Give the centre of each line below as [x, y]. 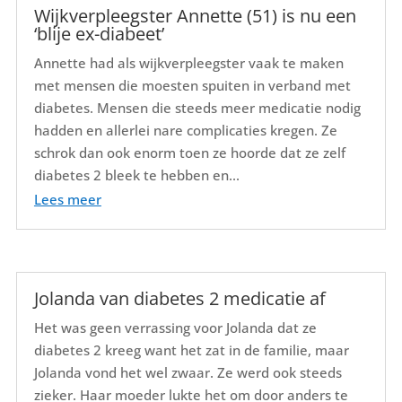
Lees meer [67, 200]
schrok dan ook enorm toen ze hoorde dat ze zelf [189, 153]
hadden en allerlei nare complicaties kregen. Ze [185, 131]
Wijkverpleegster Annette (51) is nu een [195, 16]
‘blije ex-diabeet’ [99, 34]
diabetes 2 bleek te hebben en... [136, 175]
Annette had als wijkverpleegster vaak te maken [188, 63]
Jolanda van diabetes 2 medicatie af [179, 299]
